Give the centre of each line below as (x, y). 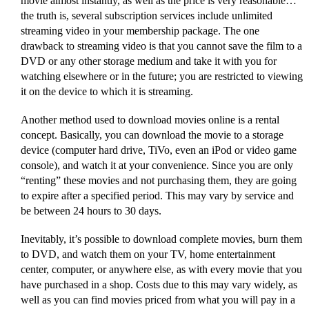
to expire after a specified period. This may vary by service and (157, 195)
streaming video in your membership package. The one (140, 30)
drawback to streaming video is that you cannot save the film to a (161, 46)
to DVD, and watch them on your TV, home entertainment (148, 255)
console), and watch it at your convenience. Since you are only (157, 165)
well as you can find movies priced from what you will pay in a (158, 300)
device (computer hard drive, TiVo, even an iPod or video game (159, 150)
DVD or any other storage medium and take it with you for (149, 61)
